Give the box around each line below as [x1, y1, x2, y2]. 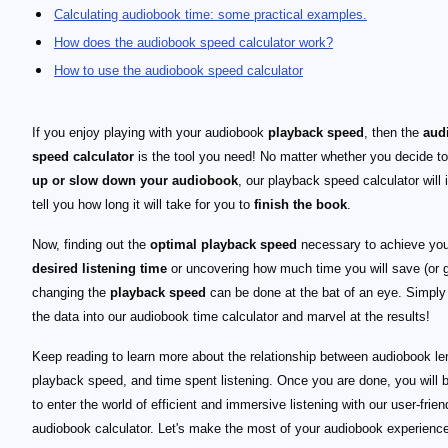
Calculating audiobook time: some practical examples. [54, 7, 367, 22]
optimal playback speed [150, 237, 297, 252]
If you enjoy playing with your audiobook [32, 125, 268, 140]
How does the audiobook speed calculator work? [54, 35, 333, 50]
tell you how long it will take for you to [32, 197, 254, 212]
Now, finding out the [32, 237, 150, 252]
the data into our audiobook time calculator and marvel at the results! [32, 309, 430, 324]
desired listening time [32, 261, 167, 276]
